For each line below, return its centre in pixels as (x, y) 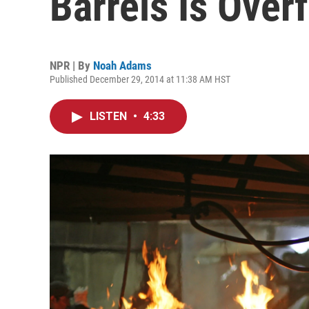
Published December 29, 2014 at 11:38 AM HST (140, 79)
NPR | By (71, 66)
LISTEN (110, 116)
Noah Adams (122, 66)
